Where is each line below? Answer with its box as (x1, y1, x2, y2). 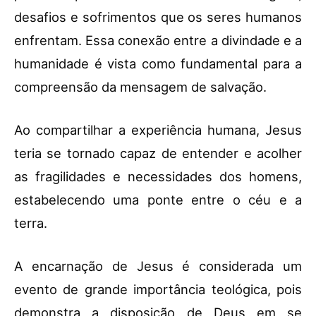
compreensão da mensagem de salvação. (14, 79, 267, 95)
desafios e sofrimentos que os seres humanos (14, 9, 302, 25)
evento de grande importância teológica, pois (14, 281, 302, 298)
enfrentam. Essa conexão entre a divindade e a (14, 32, 302, 49)
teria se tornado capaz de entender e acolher (14, 145, 302, 162)
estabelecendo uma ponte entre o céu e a (14, 192, 302, 208)
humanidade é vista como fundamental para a (14, 56, 302, 72)
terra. (14, 215, 47, 231)
